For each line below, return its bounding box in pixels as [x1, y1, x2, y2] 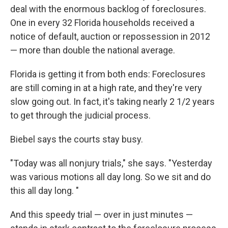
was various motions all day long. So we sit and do [10, 172, 211, 182]
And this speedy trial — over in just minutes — [10, 209, 193, 220]
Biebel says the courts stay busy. [10, 134, 143, 145]
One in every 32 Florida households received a [10, 17, 194, 28]
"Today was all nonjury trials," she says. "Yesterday [10, 158, 212, 168]
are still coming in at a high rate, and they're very [10, 82, 202, 93]
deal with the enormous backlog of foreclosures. [10, 4, 206, 14]
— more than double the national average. [10, 45, 175, 55]
